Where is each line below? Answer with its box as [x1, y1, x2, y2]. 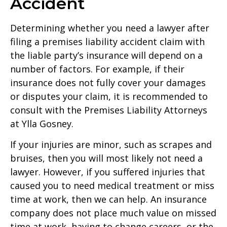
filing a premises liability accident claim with [10, 35, 205, 48]
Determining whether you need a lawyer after [10, 21, 209, 34]
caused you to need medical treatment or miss [10, 179, 214, 192]
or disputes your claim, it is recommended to [10, 90, 208, 102]
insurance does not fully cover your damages [10, 76, 206, 89]
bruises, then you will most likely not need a [10, 152, 203, 164]
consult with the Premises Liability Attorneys [10, 103, 207, 116]
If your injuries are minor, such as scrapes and [10, 138, 212, 150]
